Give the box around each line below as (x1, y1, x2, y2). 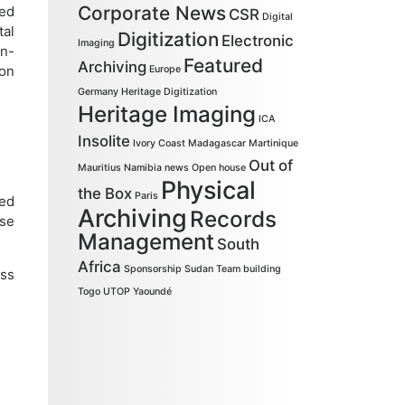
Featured (184, 54, 264, 77)
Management (78, 229, 215, 255)
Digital (262, 11, 294, 23)
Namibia (124, 162, 163, 174)
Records (190, 206, 278, 232)
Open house (192, 162, 247, 174)
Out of (249, 156, 294, 174)
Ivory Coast (133, 137, 186, 149)
